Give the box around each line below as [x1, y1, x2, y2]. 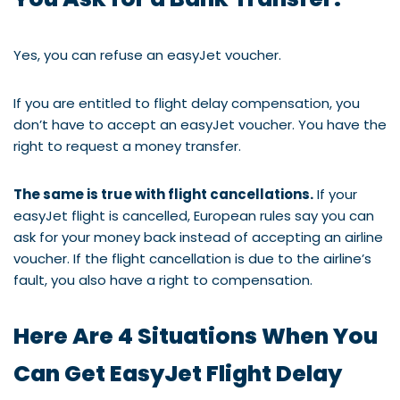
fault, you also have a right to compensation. [13, 270, 312, 289]
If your [313, 184, 357, 204]
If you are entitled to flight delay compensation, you [13, 93, 360, 112]
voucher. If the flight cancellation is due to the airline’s [13, 248, 371, 268]
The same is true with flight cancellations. [13, 184, 313, 204]
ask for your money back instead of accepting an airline [13, 227, 383, 246]
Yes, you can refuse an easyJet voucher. [13, 45, 281, 64]
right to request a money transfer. [13, 136, 241, 155]
